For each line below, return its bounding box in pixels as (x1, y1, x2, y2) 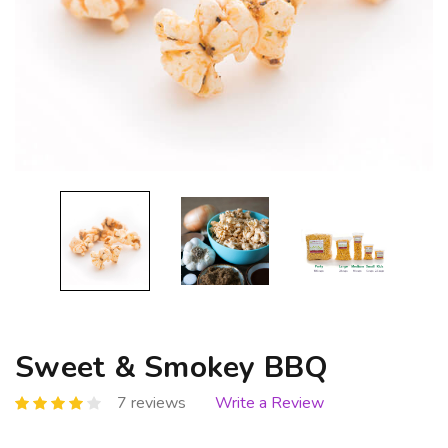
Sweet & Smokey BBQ (15, 347, 329, 389)
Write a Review (215, 391, 324, 414)
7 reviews (117, 391, 186, 414)
